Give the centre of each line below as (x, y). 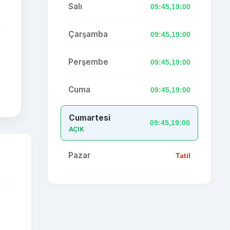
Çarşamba (88, 34)
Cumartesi (90, 118)
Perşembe (88, 62)
